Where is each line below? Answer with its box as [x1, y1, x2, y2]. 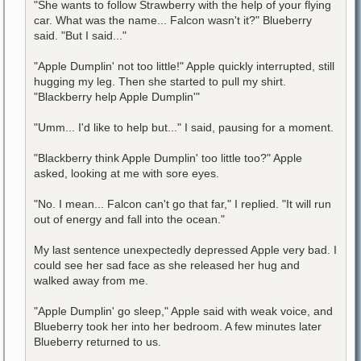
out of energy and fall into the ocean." [34, 212, 225, 226]
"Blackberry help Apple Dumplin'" [34, 89, 200, 103]
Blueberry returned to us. [34, 334, 161, 348]
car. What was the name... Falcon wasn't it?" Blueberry [34, 13, 312, 27]
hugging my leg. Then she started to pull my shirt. [34, 74, 286, 88]
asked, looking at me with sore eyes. [34, 166, 219, 180]
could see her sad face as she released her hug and [34, 258, 300, 272]
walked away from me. [34, 273, 148, 287]
